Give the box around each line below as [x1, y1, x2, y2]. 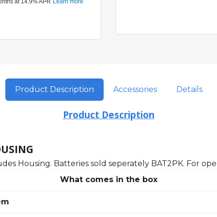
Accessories [113, 85, 157, 94]
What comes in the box [60, 175, 157, 185]
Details [176, 85, 202, 94]
